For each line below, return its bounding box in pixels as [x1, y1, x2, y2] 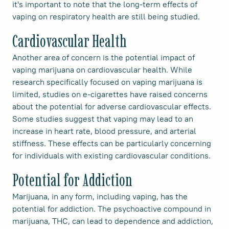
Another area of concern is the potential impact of [12, 52, 195, 63]
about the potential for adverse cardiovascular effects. [12, 101, 211, 112]
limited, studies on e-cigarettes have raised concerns [12, 89, 208, 100]
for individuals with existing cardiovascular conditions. [12, 150, 211, 161]
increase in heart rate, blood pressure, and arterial [12, 126, 196, 136]
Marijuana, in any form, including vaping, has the [12, 191, 188, 202]
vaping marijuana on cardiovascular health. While [12, 64, 192, 75]
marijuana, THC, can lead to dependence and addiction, [12, 216, 213, 226]
